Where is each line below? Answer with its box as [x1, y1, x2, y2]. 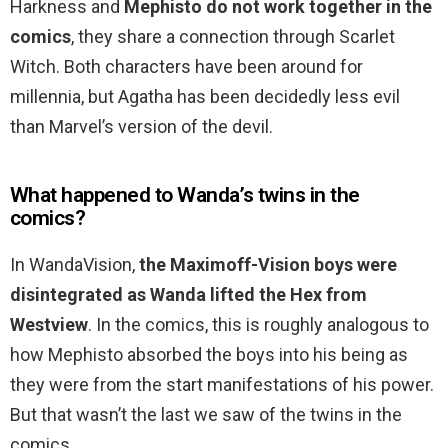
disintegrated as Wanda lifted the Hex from [10, 284, 367, 306]
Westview [10, 314, 88, 336]
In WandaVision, [10, 254, 139, 276]
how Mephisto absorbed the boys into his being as [10, 344, 408, 366]
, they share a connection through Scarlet [71, 26, 395, 48]
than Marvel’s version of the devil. [10, 116, 273, 138]
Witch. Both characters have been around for [10, 56, 363, 78]
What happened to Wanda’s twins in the [10, 183, 360, 208]
